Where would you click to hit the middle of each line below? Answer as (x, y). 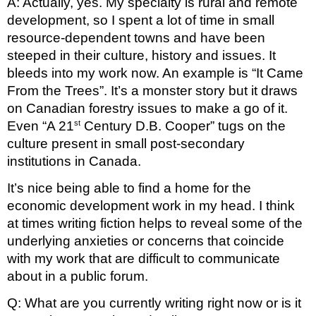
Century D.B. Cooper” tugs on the (183, 126)
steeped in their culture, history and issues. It (141, 55)
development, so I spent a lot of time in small (141, 20)
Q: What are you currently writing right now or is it (154, 303)
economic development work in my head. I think (151, 205)
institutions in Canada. (74, 161)
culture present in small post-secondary (126, 143)
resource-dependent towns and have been (136, 37)
